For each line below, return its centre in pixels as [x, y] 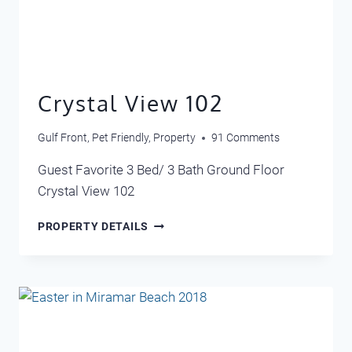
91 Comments [246, 138]
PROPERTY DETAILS [93, 227]
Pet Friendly [120, 138]
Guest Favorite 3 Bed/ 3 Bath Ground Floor [161, 170]
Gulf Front [62, 138]
